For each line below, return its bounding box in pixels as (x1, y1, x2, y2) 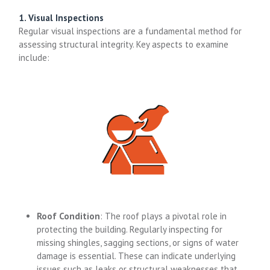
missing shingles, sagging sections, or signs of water (37, 237, 239, 248)
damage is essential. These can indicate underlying (37, 250, 236, 262)
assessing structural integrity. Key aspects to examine (19, 38, 229, 50)
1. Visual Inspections (19, 11, 104, 24)
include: (19, 51, 50, 63)
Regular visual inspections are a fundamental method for (19, 25, 242, 37)
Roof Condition (37, 210, 101, 222)
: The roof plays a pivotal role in (100, 210, 227, 222)
